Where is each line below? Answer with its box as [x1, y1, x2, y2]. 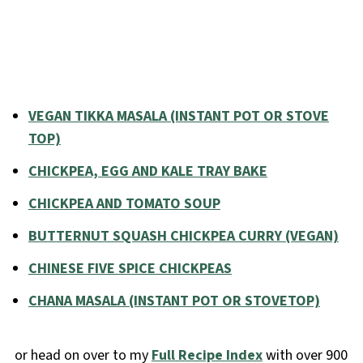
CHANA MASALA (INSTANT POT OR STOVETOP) [28, 291, 320, 312]
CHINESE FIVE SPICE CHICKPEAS [28, 258, 232, 280]
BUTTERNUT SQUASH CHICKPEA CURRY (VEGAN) [28, 226, 339, 247]
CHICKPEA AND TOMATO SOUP [28, 194, 220, 215]
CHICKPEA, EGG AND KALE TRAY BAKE [28, 161, 267, 182]
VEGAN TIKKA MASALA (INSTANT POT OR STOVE [28, 106, 329, 127]
